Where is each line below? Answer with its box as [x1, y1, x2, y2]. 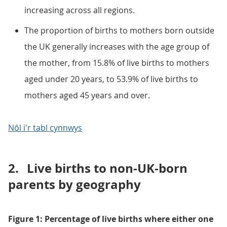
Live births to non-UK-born [27, 160, 187, 177]
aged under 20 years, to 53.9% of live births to [24, 73, 198, 85]
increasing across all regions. [24, 5, 135, 16]
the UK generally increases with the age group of [24, 41, 209, 52]
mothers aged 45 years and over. [24, 90, 150, 101]
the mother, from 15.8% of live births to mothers [24, 57, 209, 68]
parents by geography [8, 176, 141, 193]
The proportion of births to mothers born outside [24, 25, 214, 36]
